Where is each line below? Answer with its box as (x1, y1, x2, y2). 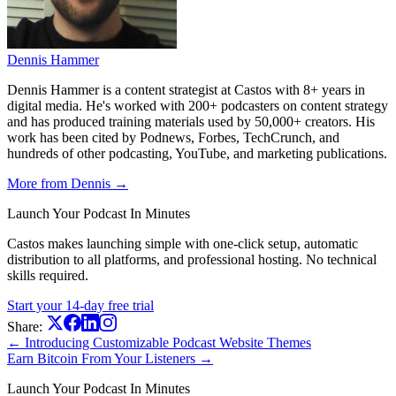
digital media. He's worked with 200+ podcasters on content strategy (7, 98, 388, 113)
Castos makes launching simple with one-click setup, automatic (7, 236, 358, 251)
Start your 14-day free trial (7, 298, 154, 313)
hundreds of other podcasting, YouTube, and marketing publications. (7, 146, 387, 161)
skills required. (7, 268, 88, 283)
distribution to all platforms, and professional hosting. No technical (7, 252, 377, 267)
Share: (7, 319, 42, 334)
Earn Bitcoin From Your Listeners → (7, 351, 213, 366)
